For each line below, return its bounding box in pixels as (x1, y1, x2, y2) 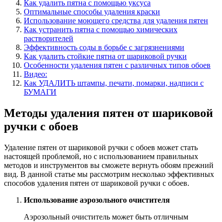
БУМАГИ (24, 87, 56, 96)
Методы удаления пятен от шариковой (4, 106, 213, 119)
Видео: (24, 69, 47, 78)
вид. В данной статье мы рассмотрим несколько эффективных (4, 169, 214, 178)
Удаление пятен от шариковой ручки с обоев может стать (4, 143, 198, 152)
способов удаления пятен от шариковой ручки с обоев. (4, 178, 189, 187)
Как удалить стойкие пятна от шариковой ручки (24, 52, 187, 60)
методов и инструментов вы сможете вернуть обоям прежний (4, 161, 214, 169)
